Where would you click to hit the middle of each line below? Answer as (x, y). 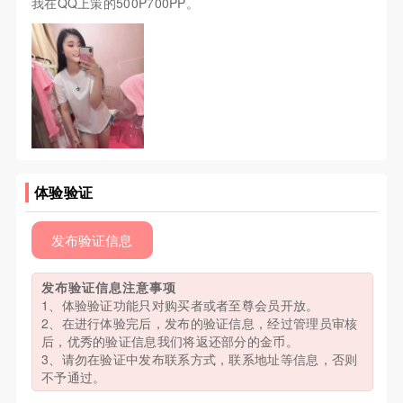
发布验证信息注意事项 (108, 287)
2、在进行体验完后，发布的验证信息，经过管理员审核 (199, 323)
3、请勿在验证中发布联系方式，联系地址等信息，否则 (199, 359)
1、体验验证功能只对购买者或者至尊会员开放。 (180, 305)
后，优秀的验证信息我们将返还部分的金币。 (170, 341)
